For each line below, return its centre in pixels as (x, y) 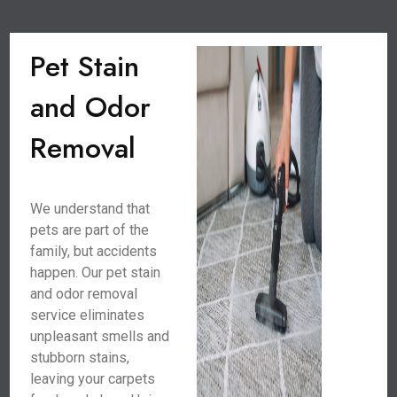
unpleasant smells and (100, 336)
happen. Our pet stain (96, 272)
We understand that (90, 209)
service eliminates (88, 315)
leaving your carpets (93, 379)
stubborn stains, (80, 358)
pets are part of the (90, 230)
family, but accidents (94, 251)
